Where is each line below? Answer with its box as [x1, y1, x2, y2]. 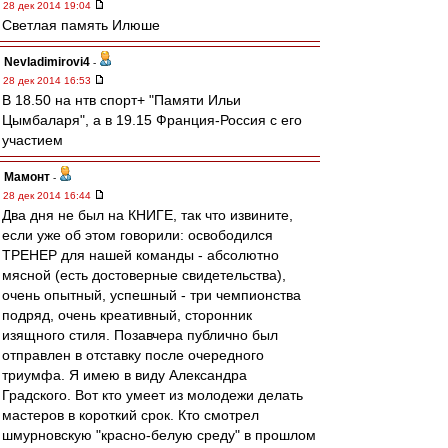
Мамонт [4, 170, 50, 184]
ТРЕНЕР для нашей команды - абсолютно [2, 247, 279, 263]
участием [2, 132, 63, 148]
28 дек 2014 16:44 [3, 190, 94, 201]
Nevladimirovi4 [4, 55, 90, 69]
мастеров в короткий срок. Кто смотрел [2, 407, 259, 423]
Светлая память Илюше [2, 17, 160, 33]
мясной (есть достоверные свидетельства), [2, 267, 286, 283]
